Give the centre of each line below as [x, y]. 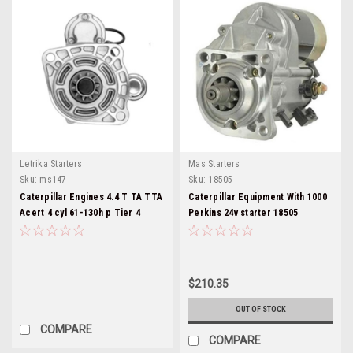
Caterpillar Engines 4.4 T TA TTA [91, 197]
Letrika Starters [51, 163]
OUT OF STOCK [261, 309]
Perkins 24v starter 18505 [243, 212]
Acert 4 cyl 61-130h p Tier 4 [80, 212]
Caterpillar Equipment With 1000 [258, 197]
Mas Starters [214, 163]
